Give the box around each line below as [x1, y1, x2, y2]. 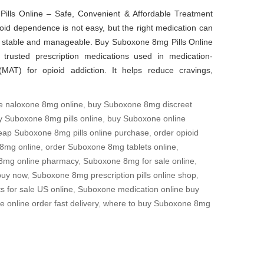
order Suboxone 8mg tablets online [45, 142, 176, 151]
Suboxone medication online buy [78, 184, 199, 194]
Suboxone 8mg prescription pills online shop [32, 170, 196, 180]
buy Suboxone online [107, 114, 186, 123]
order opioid [154, 128, 199, 137]
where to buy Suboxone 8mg [103, 199, 210, 208]
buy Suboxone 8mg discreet [88, 100, 192, 109]
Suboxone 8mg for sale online [83, 156, 194, 166]
